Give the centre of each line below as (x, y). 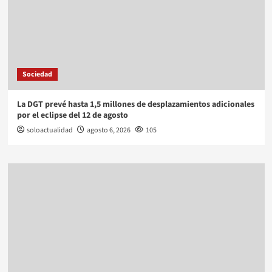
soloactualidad (49, 131)
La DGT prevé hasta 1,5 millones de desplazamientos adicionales (135, 105)
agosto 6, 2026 (108, 131)
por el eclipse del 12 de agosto (72, 116)
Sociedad (37, 75)
